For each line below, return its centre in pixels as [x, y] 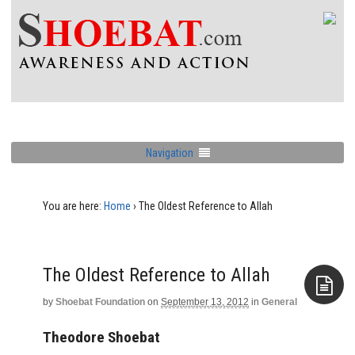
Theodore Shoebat [101, 337]
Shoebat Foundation [100, 302]
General [279, 302]
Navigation [169, 153]
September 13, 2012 [205, 302]
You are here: [72, 206]
